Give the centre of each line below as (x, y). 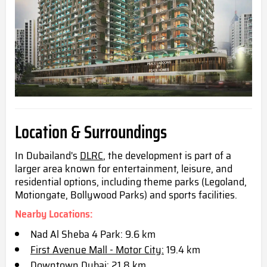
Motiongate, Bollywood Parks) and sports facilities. (126, 195)
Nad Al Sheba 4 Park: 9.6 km (93, 235)
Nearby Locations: (54, 214)
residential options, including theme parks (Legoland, (131, 182)
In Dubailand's (47, 156)
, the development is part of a (167, 156)
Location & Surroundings (91, 132)
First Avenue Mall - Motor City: (97, 250)
